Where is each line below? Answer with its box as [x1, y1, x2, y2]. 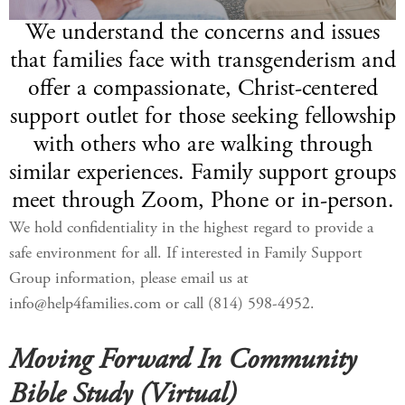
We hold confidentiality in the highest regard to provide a [9, 221, 373, 237]
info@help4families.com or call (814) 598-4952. [9, 297, 315, 313]
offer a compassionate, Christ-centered [27, 78, 378, 101]
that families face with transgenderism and [9, 50, 396, 73]
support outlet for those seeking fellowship [9, 106, 396, 129]
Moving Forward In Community [9, 347, 356, 376]
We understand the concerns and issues [25, 22, 380, 45]
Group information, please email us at [9, 271, 249, 287]
